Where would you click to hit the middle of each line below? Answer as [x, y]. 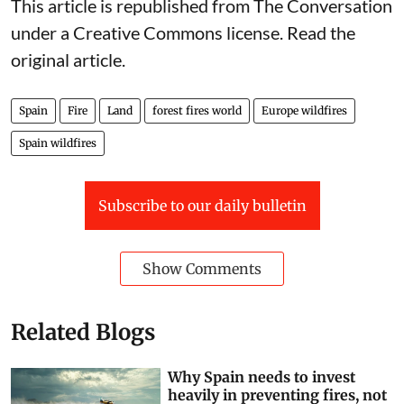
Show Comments [202, 269]
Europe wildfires [304, 111]
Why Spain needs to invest [262, 377]
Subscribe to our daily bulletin [202, 206]
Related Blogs [83, 333]
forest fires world [197, 111]
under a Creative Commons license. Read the [183, 33]
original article [66, 60]
